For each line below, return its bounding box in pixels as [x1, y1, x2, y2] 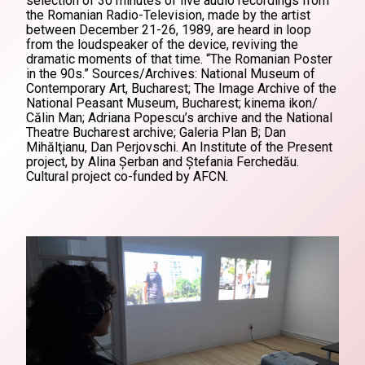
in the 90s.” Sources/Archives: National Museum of [26, 66, 315, 81]
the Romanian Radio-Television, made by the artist [26, 7, 310, 23]
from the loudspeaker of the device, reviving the [26, 37, 298, 52]
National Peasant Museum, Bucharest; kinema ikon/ [26, 95, 318, 111]
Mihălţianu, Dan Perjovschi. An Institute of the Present [26, 139, 332, 155]
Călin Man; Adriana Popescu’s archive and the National [26, 110, 332, 125]
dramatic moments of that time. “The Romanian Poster [26, 51, 332, 67]
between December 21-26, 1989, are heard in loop [26, 22, 311, 37]
